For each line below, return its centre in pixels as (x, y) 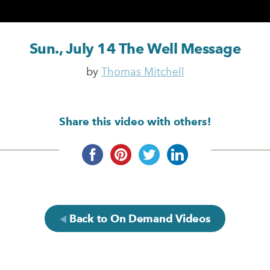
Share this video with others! (135, 121)
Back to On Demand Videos (139, 218)
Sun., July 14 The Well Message (135, 48)
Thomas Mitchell (143, 71)
